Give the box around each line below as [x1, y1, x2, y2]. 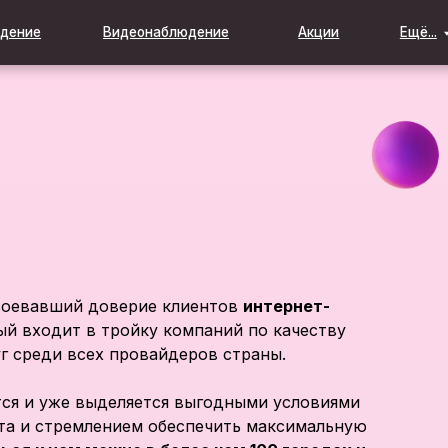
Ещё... [308, 21, 343, 37]
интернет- [243, 296, 330, 316]
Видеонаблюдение [43, 21, 157, 37]
